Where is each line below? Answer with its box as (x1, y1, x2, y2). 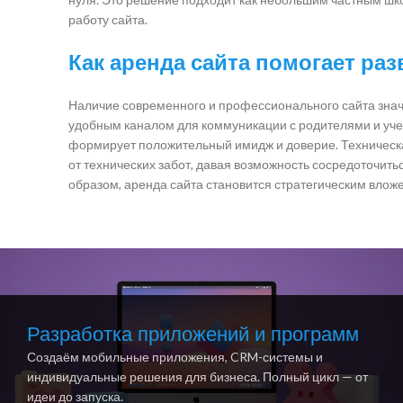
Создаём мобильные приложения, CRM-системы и (27, 349, 323, 365)
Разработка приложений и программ (27, 320, 359, 349)
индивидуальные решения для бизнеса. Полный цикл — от (27, 369, 368, 385)
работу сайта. (68, 11, 148, 27)
